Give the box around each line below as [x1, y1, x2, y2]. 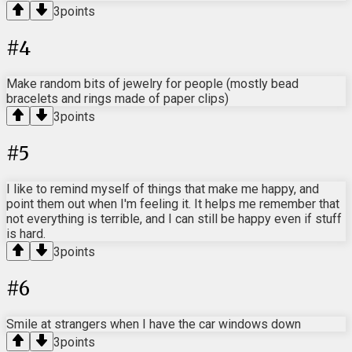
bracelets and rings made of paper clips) [6, 91, 229, 107]
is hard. [6, 225, 46, 241]
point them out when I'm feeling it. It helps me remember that [6, 196, 339, 211]
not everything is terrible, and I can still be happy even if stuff [6, 211, 342, 226]
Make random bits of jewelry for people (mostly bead [6, 76, 299, 92]
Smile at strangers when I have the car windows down [6, 316, 301, 332]
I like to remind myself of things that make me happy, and [6, 181, 319, 196]
